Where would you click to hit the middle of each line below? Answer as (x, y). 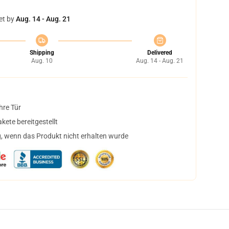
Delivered (160, 53)
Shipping (42, 53)
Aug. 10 (42, 61)
